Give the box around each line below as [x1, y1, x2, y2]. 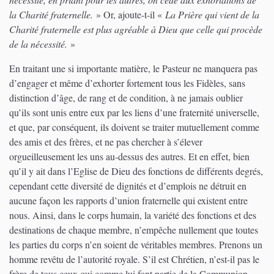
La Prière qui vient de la [165, 8, 259, 21]
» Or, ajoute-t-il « [93, 8, 165, 21]
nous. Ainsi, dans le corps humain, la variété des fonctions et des [9, 209, 256, 222]
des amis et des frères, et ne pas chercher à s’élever [9, 135, 202, 149]
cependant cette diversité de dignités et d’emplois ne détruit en [9, 179, 246, 193]
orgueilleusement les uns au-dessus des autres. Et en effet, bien [9, 150, 250, 163]
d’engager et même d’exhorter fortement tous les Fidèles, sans [9, 76, 245, 90]
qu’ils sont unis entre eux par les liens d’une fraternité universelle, [9, 106, 259, 119]
